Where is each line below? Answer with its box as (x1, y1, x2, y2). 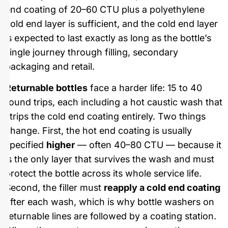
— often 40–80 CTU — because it (75, 139, 221, 151)
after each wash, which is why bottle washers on (5, 196, 214, 208)
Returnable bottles (5, 82, 88, 94)
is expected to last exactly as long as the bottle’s (5, 33, 211, 44)
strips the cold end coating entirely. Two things (5, 111, 206, 122)
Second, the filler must (5, 182, 104, 193)
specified (5, 139, 46, 151)
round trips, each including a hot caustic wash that (5, 97, 222, 108)
